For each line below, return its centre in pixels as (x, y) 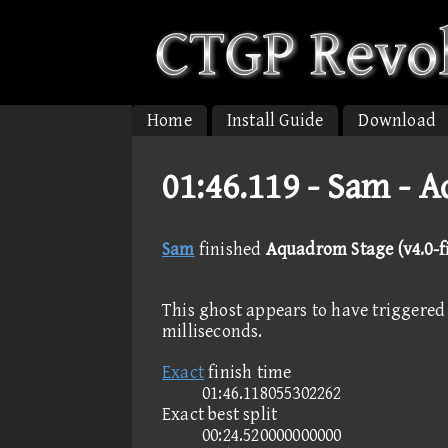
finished (230, 249)
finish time (248, 372)
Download (397, 120)
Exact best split (220, 414)
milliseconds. (212, 331)
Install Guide (275, 120)
